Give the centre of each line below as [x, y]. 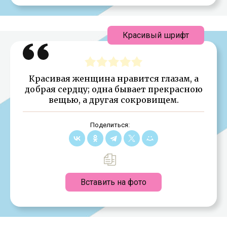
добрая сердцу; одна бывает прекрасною [113, 89]
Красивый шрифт [156, 35]
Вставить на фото [113, 182]
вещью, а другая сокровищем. [113, 100]
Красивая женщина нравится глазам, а [113, 78]
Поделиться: [110, 125]
